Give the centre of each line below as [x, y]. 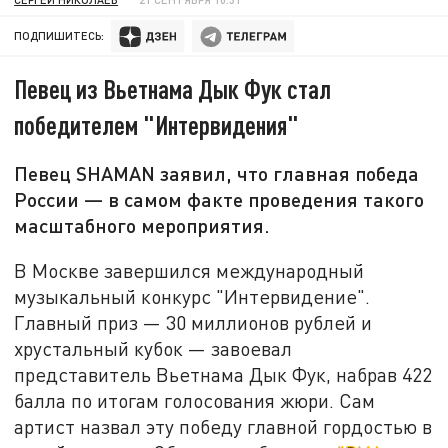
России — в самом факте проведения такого [219, 199]
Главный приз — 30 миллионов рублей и [193, 322]
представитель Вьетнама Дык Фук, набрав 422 [223, 374]
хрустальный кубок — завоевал [153, 348]
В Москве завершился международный [189, 270]
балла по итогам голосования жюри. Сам [195, 400]
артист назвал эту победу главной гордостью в [223, 426]
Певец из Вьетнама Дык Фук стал [173, 89]
